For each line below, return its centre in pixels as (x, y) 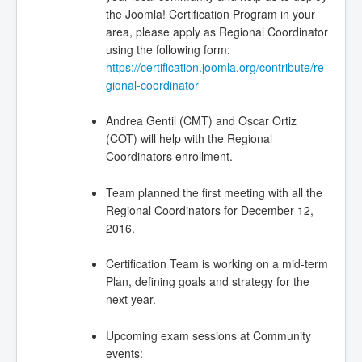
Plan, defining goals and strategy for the (207, 282)
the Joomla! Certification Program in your (210, 14)
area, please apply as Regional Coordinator (217, 32)
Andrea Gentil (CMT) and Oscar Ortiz (201, 121)
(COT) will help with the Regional (189, 139)
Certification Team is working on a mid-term (217, 264)
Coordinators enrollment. (169, 156)
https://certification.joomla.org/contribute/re (215, 67)
